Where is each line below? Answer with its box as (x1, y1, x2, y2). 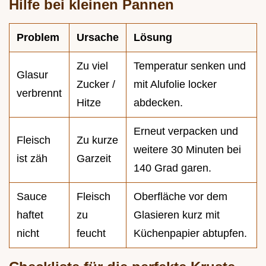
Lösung (134, 31, 172, 43)
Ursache (77, 31, 119, 43)
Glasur (17, 68, 48, 81)
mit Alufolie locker (134, 78, 217, 90)
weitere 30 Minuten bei (134, 143, 241, 156)
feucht (77, 227, 106, 239)
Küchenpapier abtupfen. (134, 227, 247, 239)
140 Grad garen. (134, 161, 211, 174)
